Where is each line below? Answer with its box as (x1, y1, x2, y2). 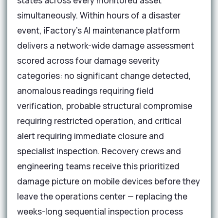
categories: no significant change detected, (17, 70, 191, 81)
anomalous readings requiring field (17, 85, 154, 96)
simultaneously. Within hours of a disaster (17, 10, 181, 21)
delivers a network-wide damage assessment (17, 40, 194, 51)
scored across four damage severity (17, 55, 160, 66)
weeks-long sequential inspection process (17, 206, 183, 217)
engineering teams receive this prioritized (17, 161, 180, 172)
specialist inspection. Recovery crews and (17, 145, 181, 157)
